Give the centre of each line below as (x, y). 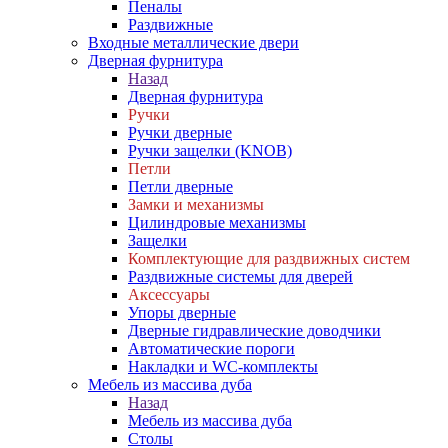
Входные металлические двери (193, 42)
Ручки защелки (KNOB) (210, 150)
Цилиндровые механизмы (217, 222)
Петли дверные (180, 186)
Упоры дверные (182, 312)
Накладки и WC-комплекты (223, 366)
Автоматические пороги (211, 348)
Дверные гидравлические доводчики (254, 330)
